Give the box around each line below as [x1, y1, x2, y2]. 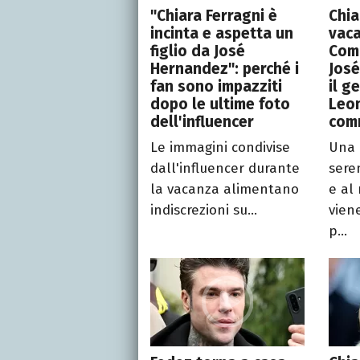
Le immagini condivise [150, 138, 290, 156]
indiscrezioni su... [150, 201, 257, 219]
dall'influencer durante [150, 159, 300, 177]
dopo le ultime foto [150, 94, 290, 113]
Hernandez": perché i [150, 59, 299, 78]
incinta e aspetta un [150, 23, 293, 43]
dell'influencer [150, 112, 254, 131]
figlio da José [150, 41, 245, 60]
